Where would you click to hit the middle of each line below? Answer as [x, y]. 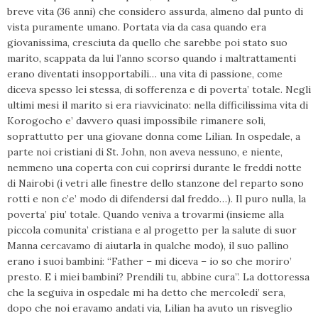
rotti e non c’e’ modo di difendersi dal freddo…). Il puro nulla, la [157, 199]
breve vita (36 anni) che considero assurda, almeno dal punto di [155, 11]
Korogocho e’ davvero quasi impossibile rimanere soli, [136, 121]
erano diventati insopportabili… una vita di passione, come [145, 74]
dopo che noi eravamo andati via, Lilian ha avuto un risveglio [150, 308]
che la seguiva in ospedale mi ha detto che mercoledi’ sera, [146, 292]
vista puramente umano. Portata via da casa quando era [137, 27]
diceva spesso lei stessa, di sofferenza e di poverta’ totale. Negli [159, 89]
